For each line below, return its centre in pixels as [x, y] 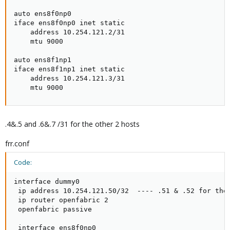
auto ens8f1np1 [43, 60]
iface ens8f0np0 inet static [69, 23]
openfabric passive [53, 209]
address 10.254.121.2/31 [69, 32]
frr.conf [17, 143]
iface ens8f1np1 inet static [69, 69]
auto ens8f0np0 [43, 14]
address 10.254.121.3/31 [69, 78]
